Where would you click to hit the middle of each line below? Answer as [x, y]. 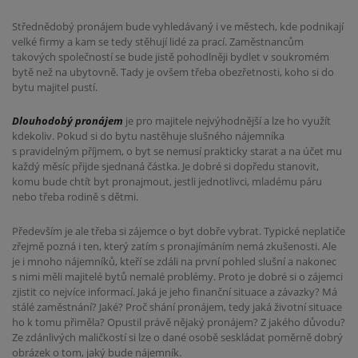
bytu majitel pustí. [55, 87]
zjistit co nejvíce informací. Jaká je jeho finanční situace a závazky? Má [175, 292]
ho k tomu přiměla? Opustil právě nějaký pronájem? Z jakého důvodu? [179, 322]
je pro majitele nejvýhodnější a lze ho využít [228, 121]
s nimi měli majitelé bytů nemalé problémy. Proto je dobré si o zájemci [177, 277]
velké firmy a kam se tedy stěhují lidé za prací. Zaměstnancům [158, 41]
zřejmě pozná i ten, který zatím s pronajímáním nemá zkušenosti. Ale [174, 247]
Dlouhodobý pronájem [69, 121]
